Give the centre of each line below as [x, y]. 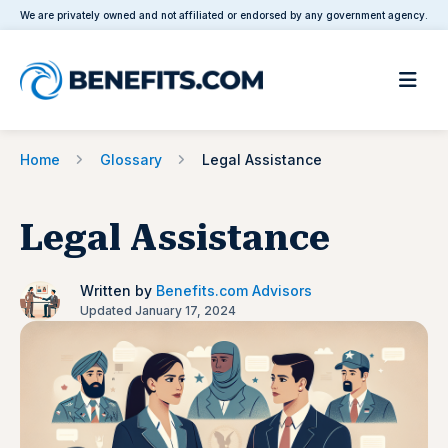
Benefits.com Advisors [234, 290]
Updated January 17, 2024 [158, 310]
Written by [118, 290]
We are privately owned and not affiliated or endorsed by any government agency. [224, 15]
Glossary [131, 159]
